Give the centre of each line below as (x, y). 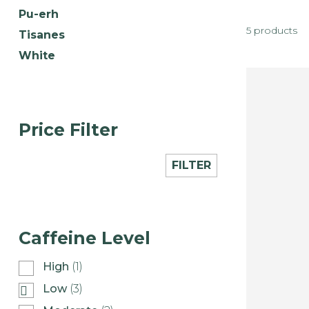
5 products (272, 30)
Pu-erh (39, 14)
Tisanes (42, 34)
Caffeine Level (84, 238)
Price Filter (68, 129)
